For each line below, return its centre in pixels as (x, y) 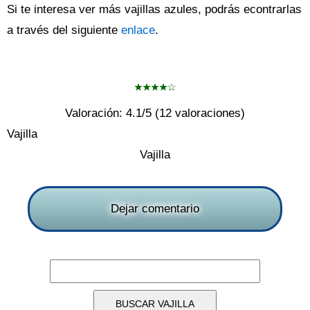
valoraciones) (208, 113)
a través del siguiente (64, 30)
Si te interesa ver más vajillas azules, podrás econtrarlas (154, 9)
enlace (138, 30)
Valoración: (95, 113)
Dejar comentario (155, 209)
